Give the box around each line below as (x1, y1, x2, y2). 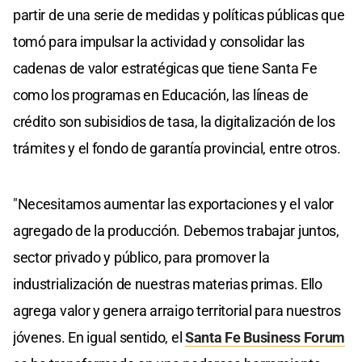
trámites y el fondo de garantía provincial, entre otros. (13, 139, 341, 157)
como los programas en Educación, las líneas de (13, 86, 309, 103)
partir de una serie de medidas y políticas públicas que (13, 6, 345, 23)
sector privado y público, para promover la (13, 248, 270, 266)
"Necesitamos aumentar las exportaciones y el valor (13, 195, 335, 213)
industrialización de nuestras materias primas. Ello (13, 275, 322, 293)
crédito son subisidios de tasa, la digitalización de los (13, 112, 335, 130)
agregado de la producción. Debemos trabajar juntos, (13, 221, 339, 239)
